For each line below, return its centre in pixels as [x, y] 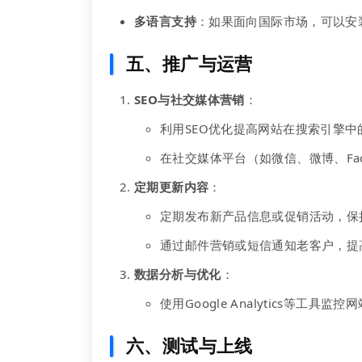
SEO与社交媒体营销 [189, 99]
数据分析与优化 [178, 274]
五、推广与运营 [189, 63]
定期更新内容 [172, 187]
